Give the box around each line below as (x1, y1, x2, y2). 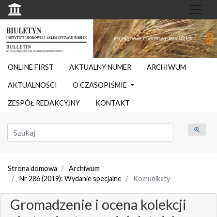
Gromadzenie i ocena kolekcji (10, 196, 186, 213)
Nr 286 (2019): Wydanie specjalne (19, 174, 122, 183)
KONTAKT (95, 98, 130, 107)
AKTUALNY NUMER (69, 62, 131, 71)
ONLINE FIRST (8, 62, 54, 71)
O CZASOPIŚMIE (73, 80, 128, 89)
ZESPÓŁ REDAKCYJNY (8, 98, 80, 107)
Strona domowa (8, 164, 57, 172)
